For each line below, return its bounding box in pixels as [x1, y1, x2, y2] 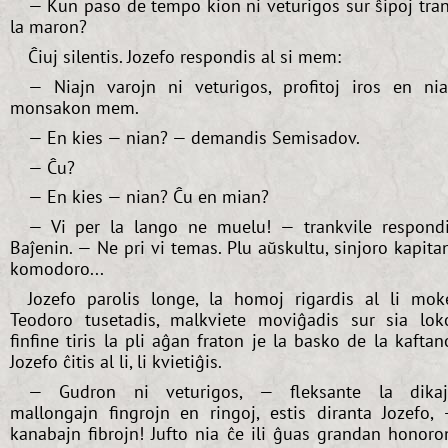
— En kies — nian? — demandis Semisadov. [27, 125, 360, 149]
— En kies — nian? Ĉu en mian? [27, 185, 269, 209]
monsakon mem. [10, 95, 139, 119]
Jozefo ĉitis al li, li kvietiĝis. [10, 349, 222, 373]
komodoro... [10, 257, 104, 281]
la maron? [10, 15, 87, 39]
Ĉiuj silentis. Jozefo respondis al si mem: [27, 45, 341, 69]
